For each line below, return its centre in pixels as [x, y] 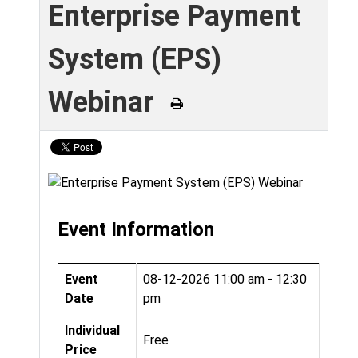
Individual [92, 330]
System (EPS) [135, 59]
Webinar [104, 102]
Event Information [136, 229]
